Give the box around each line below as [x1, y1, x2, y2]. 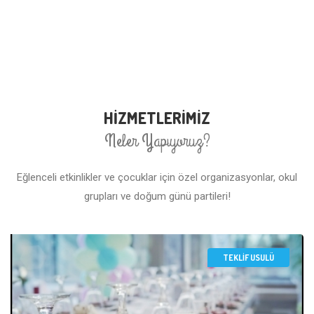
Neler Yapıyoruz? [104, 128, 210, 154]
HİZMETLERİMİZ [104, 108, 210, 128]
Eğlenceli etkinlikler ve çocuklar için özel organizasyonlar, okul [17, 171, 297, 184]
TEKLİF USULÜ [223, 252, 274, 264]
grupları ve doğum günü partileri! [83, 190, 231, 203]
